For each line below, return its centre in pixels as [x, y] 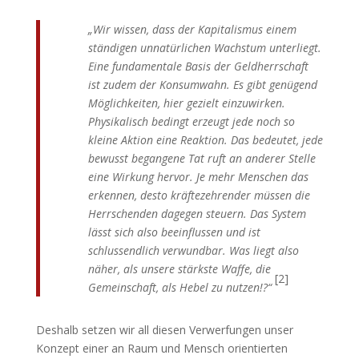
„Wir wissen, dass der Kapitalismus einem [192, 29]
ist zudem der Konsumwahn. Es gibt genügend [202, 84]
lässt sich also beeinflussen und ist [174, 232]
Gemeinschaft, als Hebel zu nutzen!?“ [179, 287]
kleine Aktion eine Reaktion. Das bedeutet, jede [205, 139]
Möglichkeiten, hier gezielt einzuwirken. [186, 103]
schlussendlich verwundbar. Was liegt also [193, 250]
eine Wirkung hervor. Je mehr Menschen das [198, 176]
